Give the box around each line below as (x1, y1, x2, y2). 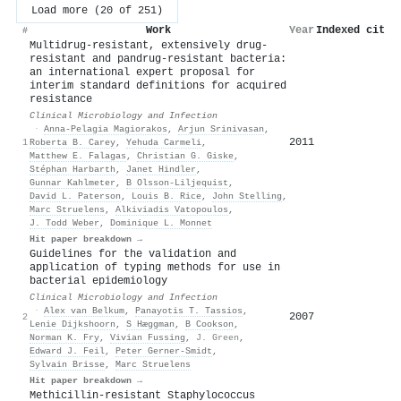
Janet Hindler (126, 163, 196, 175)
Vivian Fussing (110, 331, 185, 343)
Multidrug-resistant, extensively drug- (30, 38, 268, 52)
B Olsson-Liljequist (126, 176, 228, 188)
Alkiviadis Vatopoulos (115, 203, 228, 215)
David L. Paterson (30, 190, 121, 201)
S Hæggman (126, 318, 175, 329)
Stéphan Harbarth (30, 163, 115, 175)
